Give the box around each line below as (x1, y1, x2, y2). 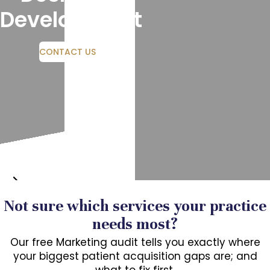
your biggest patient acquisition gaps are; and (13, 249, 257, 263)
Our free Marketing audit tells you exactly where (10, 235, 260, 250)
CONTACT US (39, 45, 96, 58)
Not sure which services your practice (4, 196, 266, 215)
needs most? (92, 215, 178, 233)
